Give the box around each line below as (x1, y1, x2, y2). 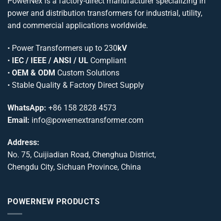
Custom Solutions (55, 68, 119, 77)
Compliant (88, 55, 126, 65)
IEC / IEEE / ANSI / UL (12, 55, 88, 65)
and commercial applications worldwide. (7, 21, 148, 30)
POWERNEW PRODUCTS (7, 197, 100, 207)
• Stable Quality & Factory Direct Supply (7, 80, 144, 90)
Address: (7, 138, 39, 147)
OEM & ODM (12, 68, 55, 77)
